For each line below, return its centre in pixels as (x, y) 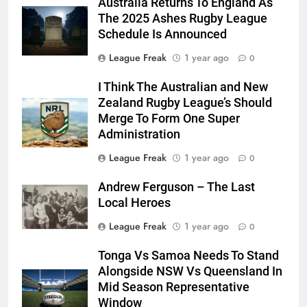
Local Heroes (134, 203)
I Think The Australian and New (183, 87)
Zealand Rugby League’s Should (185, 103)
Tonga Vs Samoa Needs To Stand (188, 256)
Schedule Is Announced (162, 35)
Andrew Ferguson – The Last (176, 187)
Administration (139, 135)
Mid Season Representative (174, 287)
